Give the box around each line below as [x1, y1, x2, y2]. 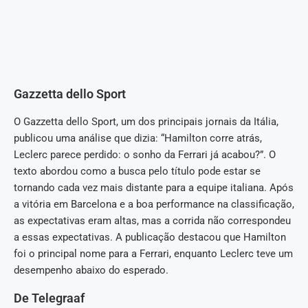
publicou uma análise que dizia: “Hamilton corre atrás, [14, 131, 262, 144]
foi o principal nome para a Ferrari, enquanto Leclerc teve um [14, 247, 293, 260]
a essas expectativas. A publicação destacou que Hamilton [14, 230, 286, 243]
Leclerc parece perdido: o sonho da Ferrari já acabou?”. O [14, 148, 276, 161]
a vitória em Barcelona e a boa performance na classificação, [14, 197, 294, 210]
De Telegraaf [14, 290, 85, 305]
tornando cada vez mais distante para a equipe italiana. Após [14, 181, 294, 194]
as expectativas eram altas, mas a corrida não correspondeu [14, 214, 291, 227]
